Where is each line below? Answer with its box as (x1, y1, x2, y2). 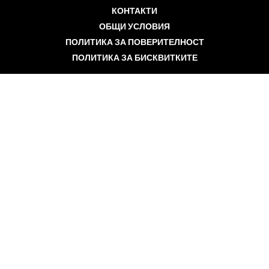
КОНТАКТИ (112, 5, 157, 16)
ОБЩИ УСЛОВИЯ (99, 20, 170, 31)
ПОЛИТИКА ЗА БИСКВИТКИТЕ (71, 52, 198, 62)
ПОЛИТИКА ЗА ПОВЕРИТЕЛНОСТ (65, 36, 204, 47)
